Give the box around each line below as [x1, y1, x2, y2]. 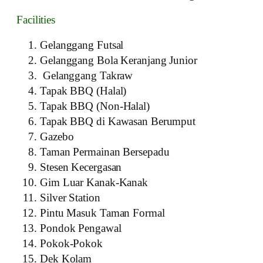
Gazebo [40, 130, 74, 143]
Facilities [16, 13, 55, 26]
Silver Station [40, 191, 100, 204]
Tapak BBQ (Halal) [40, 84, 127, 97]
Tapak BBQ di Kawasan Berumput [40, 114, 196, 127]
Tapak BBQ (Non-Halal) [40, 99, 150, 112]
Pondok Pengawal [40, 221, 122, 234]
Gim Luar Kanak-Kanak [40, 176, 148, 188]
